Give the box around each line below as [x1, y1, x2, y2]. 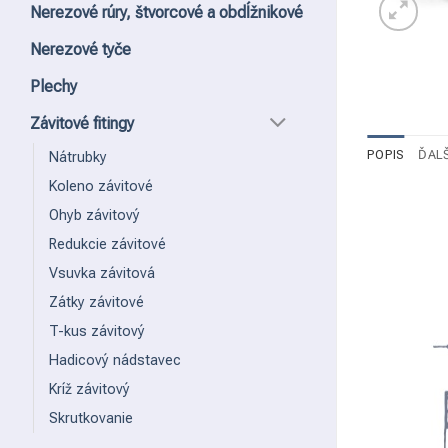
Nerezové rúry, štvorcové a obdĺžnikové [30, 2, 303, 22]
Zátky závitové [49, 294, 144, 312]
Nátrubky [49, 149, 107, 167]
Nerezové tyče [30, 39, 131, 59]
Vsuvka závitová [49, 265, 155, 283]
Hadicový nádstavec [49, 352, 181, 370]
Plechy [30, 76, 77, 96]
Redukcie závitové [49, 236, 166, 254]
